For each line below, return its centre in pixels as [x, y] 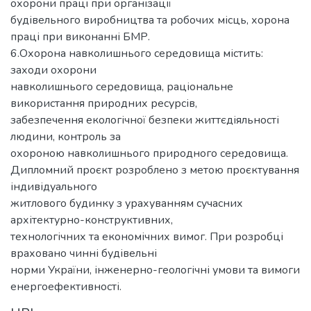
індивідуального [54, 186]
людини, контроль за [66, 136]
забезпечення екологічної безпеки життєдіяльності [145, 120]
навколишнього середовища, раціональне [122, 86]
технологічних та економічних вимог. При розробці [147, 236]
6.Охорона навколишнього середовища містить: [137, 53]
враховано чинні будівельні [84, 253]
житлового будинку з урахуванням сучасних [127, 203]
